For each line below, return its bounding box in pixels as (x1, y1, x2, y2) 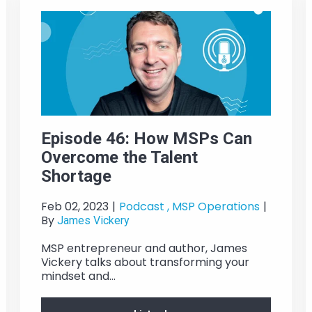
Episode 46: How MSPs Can (40, 129, 252, 149)
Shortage (40, 166, 111, 187)
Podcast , (118, 198, 169, 215)
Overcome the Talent (40, 148, 198, 168)
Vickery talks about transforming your (40, 254, 249, 271)
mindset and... (40, 268, 116, 285)
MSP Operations (171, 198, 260, 215)
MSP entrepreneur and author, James (40, 240, 247, 257)
